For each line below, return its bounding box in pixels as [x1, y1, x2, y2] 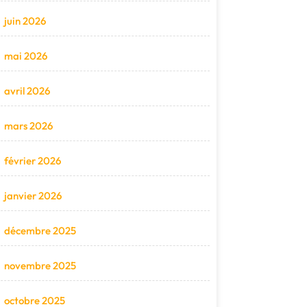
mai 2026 [4, 49, 47, 63]
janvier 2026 [4, 189, 62, 203]
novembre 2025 [4, 259, 76, 273]
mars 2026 [4, 119, 53, 133]
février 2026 [4, 154, 61, 168]
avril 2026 [4, 84, 50, 98]
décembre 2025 [4, 224, 76, 238]
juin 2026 [4, 14, 46, 28]
